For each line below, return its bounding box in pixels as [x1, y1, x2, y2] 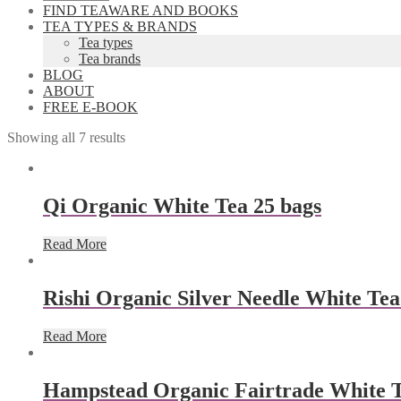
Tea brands [79, 51, 141, 66]
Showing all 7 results [7, 130, 125, 145]
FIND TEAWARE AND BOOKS [43, 3, 238, 18]
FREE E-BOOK [43, 99, 138, 115]
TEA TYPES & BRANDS [43, 19, 197, 34]
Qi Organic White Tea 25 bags [43, 193, 321, 218]
